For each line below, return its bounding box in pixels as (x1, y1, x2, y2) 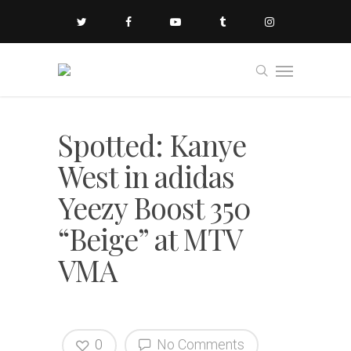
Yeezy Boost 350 (58, 188, 251, 226)
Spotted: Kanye (58, 125, 246, 164)
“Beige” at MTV (58, 219, 241, 258)
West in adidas (58, 157, 234, 195)
